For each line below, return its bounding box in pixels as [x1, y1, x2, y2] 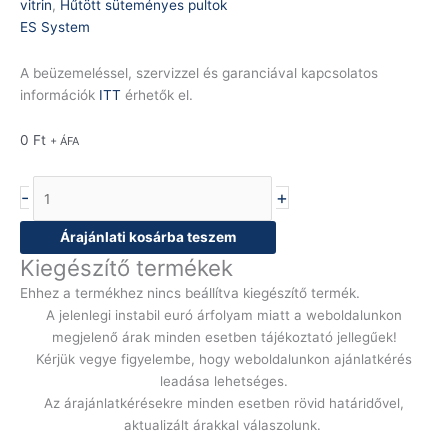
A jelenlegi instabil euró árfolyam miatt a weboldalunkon [46, 306, 402, 323]
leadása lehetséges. [160, 372, 288, 389]
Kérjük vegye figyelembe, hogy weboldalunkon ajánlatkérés [36, 350, 412, 367]
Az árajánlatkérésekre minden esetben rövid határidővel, [44, 394, 404, 411]
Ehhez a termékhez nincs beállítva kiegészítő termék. [20, 284, 360, 301]
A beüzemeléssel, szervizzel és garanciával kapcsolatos [20, 64, 378, 81]
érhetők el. [121, 86, 193, 103]
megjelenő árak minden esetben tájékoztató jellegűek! [51, 328, 397, 345]
